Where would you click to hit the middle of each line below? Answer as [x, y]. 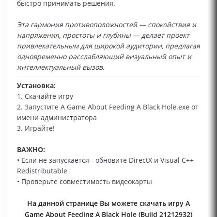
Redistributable [42, 171]
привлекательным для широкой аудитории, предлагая [108, 46]
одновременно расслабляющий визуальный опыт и [104, 56]
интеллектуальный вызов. [61, 67]
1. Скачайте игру [45, 96]
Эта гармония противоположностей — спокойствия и [107, 24]
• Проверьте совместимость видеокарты [85, 181]
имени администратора [57, 117]
